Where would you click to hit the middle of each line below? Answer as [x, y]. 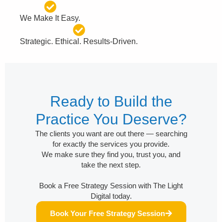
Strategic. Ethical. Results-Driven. [79, 41]
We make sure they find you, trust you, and [111, 154]
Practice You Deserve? [111, 119]
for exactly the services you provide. [111, 144]
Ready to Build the [111, 101]
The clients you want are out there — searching [111, 133]
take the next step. [111, 165]
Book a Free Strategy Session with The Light [111, 185]
